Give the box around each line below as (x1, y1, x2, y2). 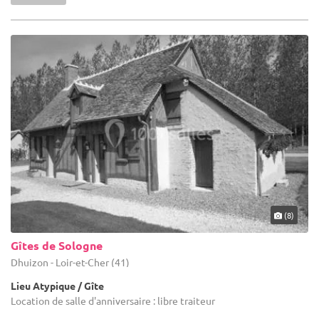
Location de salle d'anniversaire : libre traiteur (11, 294, 215, 308)
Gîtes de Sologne (11, 238, 103, 253)
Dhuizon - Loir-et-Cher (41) (11, 256, 130, 269)
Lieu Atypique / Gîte (11, 279, 104, 293)
